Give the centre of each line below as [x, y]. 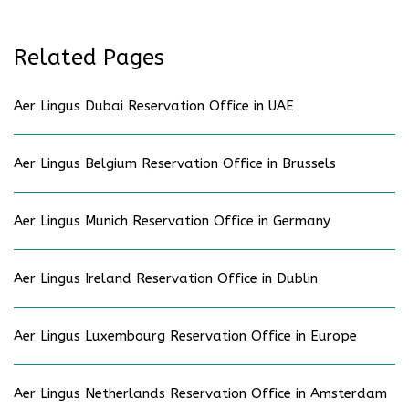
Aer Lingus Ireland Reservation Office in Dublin [166, 279]
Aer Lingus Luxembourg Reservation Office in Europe [185, 336]
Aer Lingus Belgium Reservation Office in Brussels [175, 164]
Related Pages [89, 58]
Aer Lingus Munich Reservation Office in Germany [172, 221]
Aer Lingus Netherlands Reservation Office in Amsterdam [200, 394]
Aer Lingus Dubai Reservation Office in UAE [154, 106]
